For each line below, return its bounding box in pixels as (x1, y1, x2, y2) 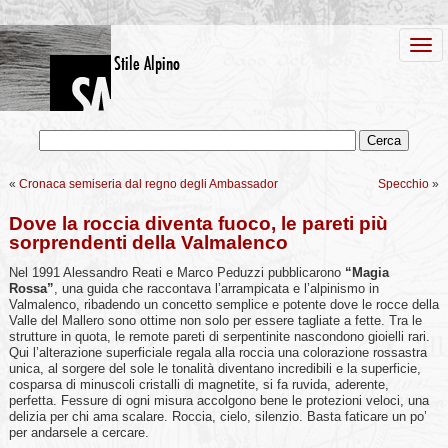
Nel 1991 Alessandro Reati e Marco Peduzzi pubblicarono (8, 265, 345, 280)
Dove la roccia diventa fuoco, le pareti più (8, 213, 388, 234)
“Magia (344, 265, 389, 280)
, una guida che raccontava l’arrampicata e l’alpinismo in (53, 281, 379, 296)
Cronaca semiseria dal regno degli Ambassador (18, 177, 278, 191)
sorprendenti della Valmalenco (8, 232, 288, 253)
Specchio (378, 177, 430, 191)
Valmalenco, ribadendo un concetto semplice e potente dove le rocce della (8, 297, 439, 312)
